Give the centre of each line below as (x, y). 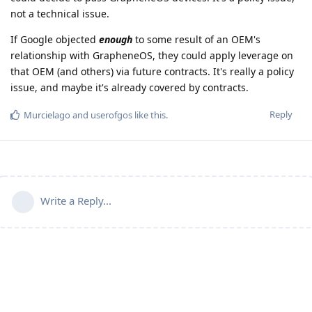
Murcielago (47, 115)
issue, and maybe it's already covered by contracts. (130, 88)
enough (116, 40)
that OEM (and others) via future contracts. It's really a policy (152, 72)
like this (149, 115)
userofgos (111, 115)
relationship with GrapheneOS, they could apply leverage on (152, 56)
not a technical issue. (60, 14)
